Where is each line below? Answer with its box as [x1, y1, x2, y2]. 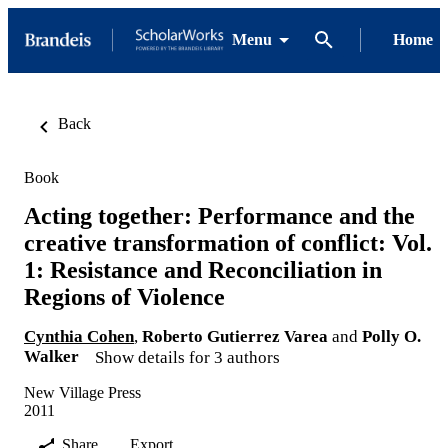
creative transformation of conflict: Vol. [24, 229, 432, 256]
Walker [24, 346, 79, 366]
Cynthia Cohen [24, 326, 134, 346]
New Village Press [24, 383, 141, 401]
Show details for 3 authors [95, 347, 280, 367]
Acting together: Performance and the [24, 202, 415, 229]
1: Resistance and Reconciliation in [24, 256, 382, 283]
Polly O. [362, 326, 421, 346]
